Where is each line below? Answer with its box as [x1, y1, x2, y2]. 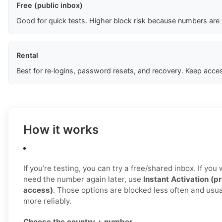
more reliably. [23, 196, 71, 206]
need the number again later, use [23, 174, 143, 184]
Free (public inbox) [16, 1, 83, 10]
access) [23, 185, 53, 195]
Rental [16, 51, 38, 60]
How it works [23, 122, 99, 137]
